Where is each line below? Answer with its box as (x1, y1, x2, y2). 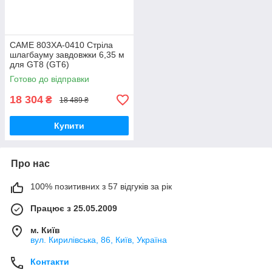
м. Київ (30, 225, 60, 236)
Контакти (30, 257, 69, 267)
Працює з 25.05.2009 (30, 203, 117, 214)
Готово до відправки (10, 74, 89, 84)
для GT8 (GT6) (10, 59, 69, 70)
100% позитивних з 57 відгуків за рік (30, 182, 172, 192)
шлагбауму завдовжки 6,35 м (10, 50, 124, 60)
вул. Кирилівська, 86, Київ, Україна (30, 235, 167, 245)
